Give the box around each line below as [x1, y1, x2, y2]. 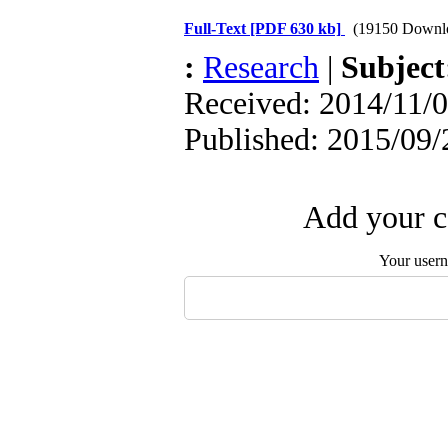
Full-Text [184, 20, 250, 37]
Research [203, 50, 319, 85]
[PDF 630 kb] [250, 20, 341, 37]
